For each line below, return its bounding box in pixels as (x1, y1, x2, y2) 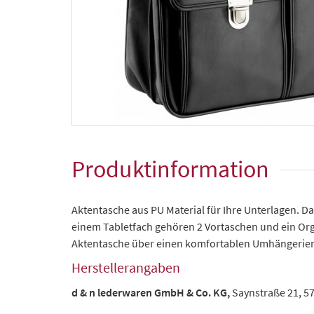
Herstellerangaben (71, 259, 180, 276)
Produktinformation (71, 154, 269, 184)
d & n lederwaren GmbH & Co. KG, (71, 285, 232, 299)
